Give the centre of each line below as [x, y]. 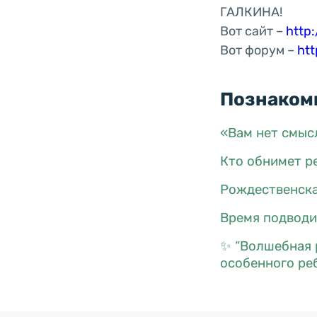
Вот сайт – [253, 31]
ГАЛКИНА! [251, 12]
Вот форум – [258, 50]
